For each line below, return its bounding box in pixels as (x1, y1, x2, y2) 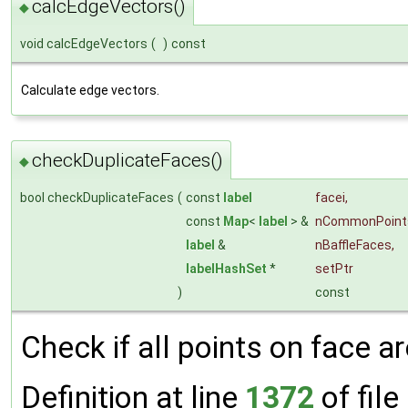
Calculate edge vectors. (21, 82, 159, 97)
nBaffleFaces (315, 238, 392, 253)
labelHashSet (186, 261, 267, 277)
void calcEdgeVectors (20, 36, 148, 51)
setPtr (315, 261, 353, 277)
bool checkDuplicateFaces (20, 190, 174, 206)
